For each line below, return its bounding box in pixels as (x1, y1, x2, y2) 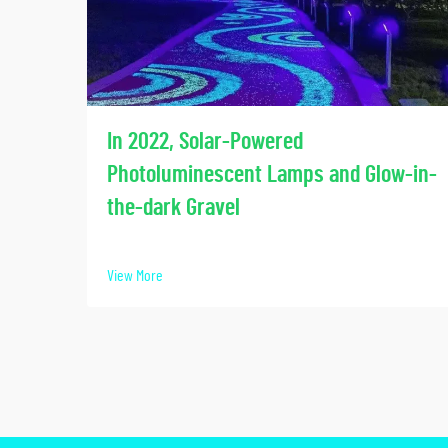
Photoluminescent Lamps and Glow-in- (107, 162, 437, 187)
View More (107, 267, 163, 284)
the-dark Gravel (107, 195, 240, 220)
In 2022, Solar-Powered (107, 129, 303, 154)
